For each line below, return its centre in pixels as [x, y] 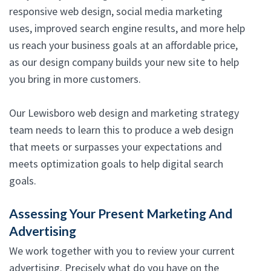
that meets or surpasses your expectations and [116, 147]
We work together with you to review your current [122, 251]
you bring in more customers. [75, 79]
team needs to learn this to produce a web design [121, 130]
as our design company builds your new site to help [124, 62]
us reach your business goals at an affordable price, [123, 45]
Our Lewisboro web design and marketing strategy [124, 113]
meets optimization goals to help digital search [116, 164]
